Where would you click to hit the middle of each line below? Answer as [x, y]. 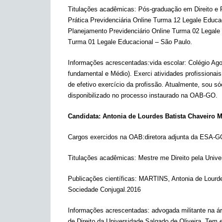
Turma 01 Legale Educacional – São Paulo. [130, 42]
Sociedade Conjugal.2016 [104, 190]
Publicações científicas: [103, 179]
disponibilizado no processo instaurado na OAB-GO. [143, 95]
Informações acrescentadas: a [111, 210]
